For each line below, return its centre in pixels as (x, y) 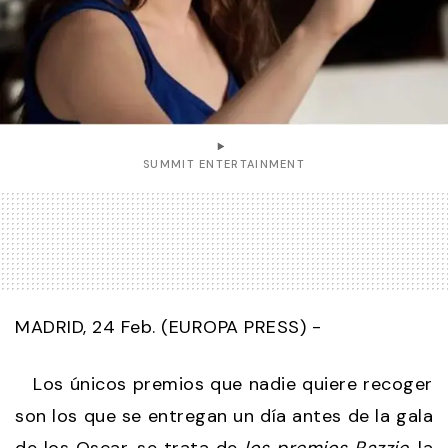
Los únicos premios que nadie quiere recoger (224, 384)
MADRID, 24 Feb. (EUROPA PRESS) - (168, 327)
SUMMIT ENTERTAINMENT (224, 164)
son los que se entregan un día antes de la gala (224, 416)
